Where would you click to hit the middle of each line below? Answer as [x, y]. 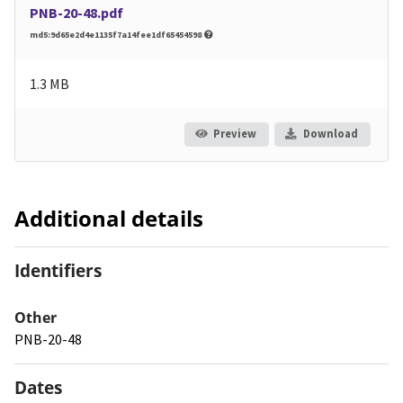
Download [330, 134]
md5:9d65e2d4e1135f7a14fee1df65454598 [116, 34]
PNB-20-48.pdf [76, 12]
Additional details [109, 218]
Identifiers [58, 271]
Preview [234, 134]
